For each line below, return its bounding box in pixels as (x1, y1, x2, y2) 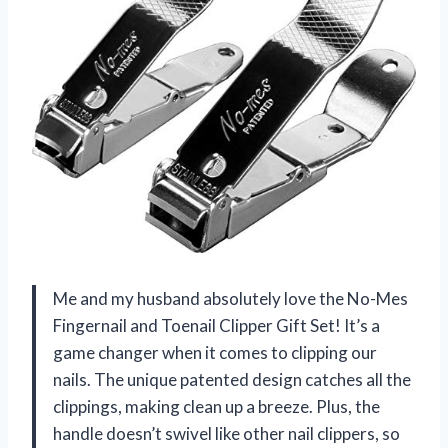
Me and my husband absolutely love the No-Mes (53, 287, 408, 309)
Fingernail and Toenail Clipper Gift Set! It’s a (53, 314, 380, 336)
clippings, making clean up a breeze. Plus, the (53, 395, 380, 417)
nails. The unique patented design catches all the (53, 368, 411, 390)
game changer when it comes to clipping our (53, 341, 377, 363)
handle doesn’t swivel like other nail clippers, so (53, 422, 400, 444)
